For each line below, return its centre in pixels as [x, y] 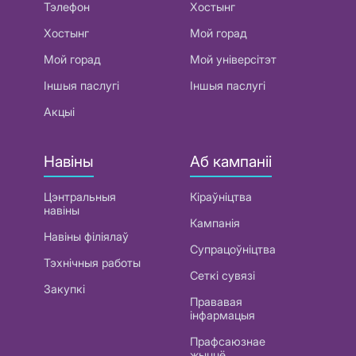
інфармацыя [222, 315]
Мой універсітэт [233, 59]
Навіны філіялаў [86, 237]
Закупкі [64, 289]
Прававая [216, 302]
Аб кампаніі [231, 161]
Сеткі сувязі [222, 276]
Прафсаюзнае [228, 342]
